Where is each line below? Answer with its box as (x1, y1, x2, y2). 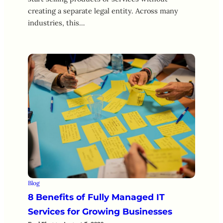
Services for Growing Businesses (28, 206, 172, 217)
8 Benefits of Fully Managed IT (28, 191, 165, 202)
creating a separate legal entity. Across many (28, 6, 178, 16)
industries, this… (28, 18, 85, 28)
